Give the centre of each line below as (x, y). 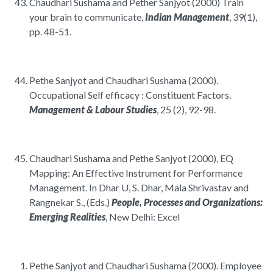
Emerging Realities (67, 217)
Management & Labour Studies (93, 110)
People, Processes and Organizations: (187, 202)
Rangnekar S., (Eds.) (70, 202)
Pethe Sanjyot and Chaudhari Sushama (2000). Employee (145, 266)
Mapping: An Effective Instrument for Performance (136, 173)
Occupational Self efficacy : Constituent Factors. (130, 95)
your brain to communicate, (87, 17)
